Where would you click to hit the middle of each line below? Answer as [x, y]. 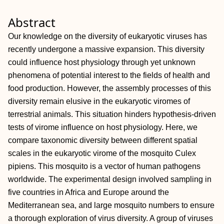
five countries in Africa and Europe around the [88, 192]
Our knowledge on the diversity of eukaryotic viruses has [107, 36]
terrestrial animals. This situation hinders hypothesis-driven [112, 114]
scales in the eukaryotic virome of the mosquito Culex [102, 153]
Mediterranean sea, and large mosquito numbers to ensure [111, 205]
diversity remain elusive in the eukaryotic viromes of [99, 101]
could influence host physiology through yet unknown [102, 62]
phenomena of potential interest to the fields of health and [109, 75]
